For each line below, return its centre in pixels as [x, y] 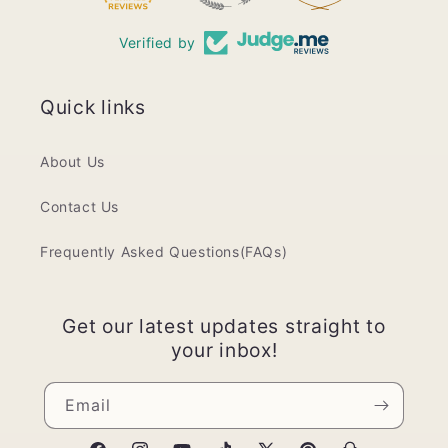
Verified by [157, 42]
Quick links [93, 107]
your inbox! [224, 350]
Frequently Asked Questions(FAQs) [164, 251]
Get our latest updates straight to [224, 326]
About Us [72, 161]
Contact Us [79, 206]
